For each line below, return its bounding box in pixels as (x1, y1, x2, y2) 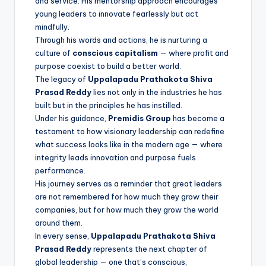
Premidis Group (108, 113, 171, 123)
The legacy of (35, 74, 88, 84)
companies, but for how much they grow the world (35, 204, 218, 214)
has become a (171, 113, 224, 123)
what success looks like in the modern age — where (35, 139, 223, 149)
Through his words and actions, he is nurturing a (35, 34, 207, 45)
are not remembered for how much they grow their (35, 191, 218, 201)
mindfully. (35, 21, 69, 31)
